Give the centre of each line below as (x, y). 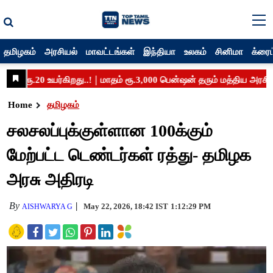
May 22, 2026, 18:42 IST (126, 206)
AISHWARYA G (48, 207)
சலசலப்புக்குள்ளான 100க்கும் (110, 131)
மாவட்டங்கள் (111, 51)
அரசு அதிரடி (51, 179)
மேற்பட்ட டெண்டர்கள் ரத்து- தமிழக (129, 155)
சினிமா (229, 51)
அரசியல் (61, 51)
